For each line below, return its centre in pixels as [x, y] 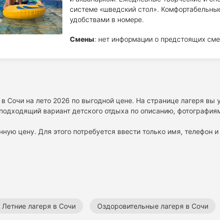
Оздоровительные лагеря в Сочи [153, 206]
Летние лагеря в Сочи [39, 206]
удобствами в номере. [107, 19]
